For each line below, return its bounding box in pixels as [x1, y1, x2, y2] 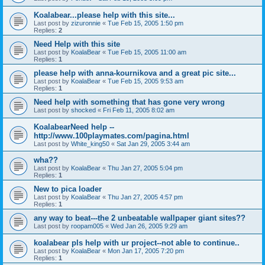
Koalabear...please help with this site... [34, 11, 175, 20]
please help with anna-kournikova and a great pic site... [34, 69, 236, 77]
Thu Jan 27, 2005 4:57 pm [108, 193, 183, 201]
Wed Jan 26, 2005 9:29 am [111, 222, 188, 230]
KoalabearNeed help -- [34, 122, 114, 131]
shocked [71, 106, 96, 114]
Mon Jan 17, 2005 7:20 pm [108, 247, 184, 254]
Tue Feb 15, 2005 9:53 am [108, 77, 183, 85]
